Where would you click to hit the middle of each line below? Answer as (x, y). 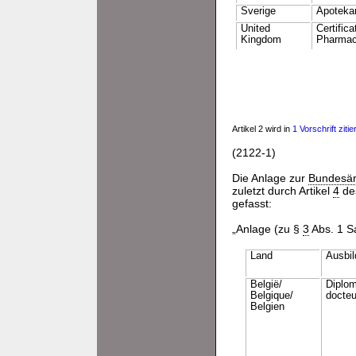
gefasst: (252, 203)
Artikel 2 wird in (262, 129)
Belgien (267, 307)
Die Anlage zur (270, 178)
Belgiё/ (266, 284)
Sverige (258, 11)
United (255, 29)
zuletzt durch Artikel (282, 191)
